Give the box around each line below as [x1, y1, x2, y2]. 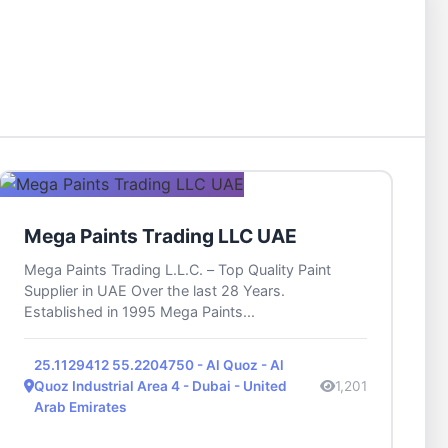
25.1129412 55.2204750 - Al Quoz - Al [33, 357, 284, 374]
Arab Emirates [33, 399, 126, 416]
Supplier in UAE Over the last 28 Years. [23, 282, 285, 300]
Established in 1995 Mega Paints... [23, 303, 255, 321]
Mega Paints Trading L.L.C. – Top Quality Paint [23, 261, 331, 279]
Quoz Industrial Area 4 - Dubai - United [33, 378, 287, 395]
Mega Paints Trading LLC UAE [23, 224, 297, 249]
